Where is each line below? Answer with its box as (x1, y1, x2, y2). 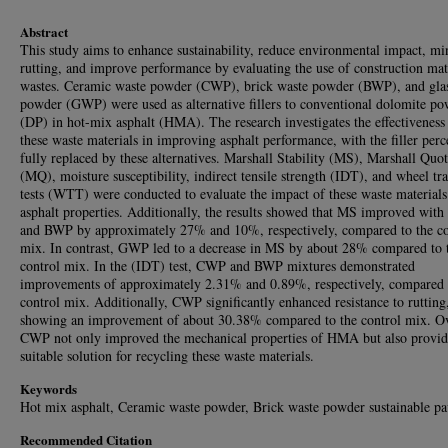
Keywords (20, 378, 77, 398)
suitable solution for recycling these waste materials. (20, 345, 314, 365)
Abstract (20, 21, 68, 41)
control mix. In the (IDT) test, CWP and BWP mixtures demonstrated (20, 255, 415, 275)
